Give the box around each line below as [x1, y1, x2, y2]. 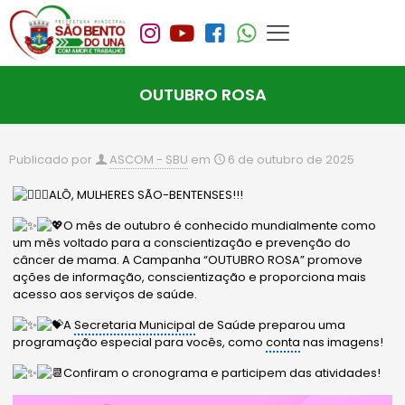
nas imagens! [300, 334, 384, 352]
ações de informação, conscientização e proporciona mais [13, 268, 367, 287]
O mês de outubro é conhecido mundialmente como [63, 217, 377, 235]
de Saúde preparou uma [195, 316, 346, 334]
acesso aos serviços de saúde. [13, 286, 198, 304]
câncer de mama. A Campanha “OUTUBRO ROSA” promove [13, 251, 363, 269]
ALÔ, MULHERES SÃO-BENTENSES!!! [49, 186, 244, 204]
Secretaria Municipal [74, 316, 196, 334]
